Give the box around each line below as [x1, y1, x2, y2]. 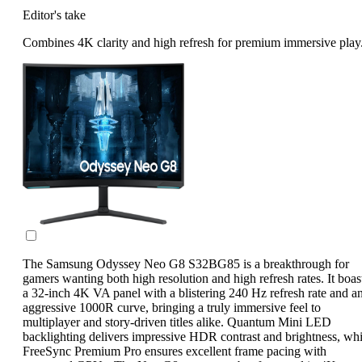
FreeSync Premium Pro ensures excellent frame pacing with [23, 343, 326, 358]
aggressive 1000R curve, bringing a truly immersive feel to [23, 300, 321, 314]
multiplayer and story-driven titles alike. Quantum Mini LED [23, 314, 331, 329]
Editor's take [23, 7, 86, 22]
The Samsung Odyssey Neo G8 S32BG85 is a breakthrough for [23, 256, 349, 271]
